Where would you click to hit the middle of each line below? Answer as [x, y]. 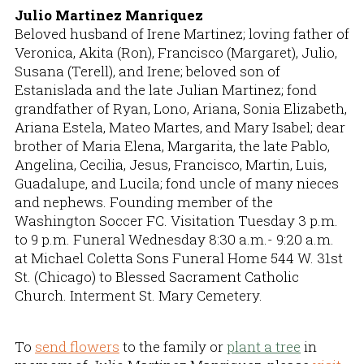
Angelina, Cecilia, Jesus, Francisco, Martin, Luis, [171, 164]
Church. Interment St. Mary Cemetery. [139, 295]
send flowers [77, 346]
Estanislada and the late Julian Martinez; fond [166, 89]
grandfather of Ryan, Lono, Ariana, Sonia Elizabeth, [181, 108]
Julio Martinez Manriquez [110, 15]
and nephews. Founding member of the [144, 201]
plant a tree [264, 346]
